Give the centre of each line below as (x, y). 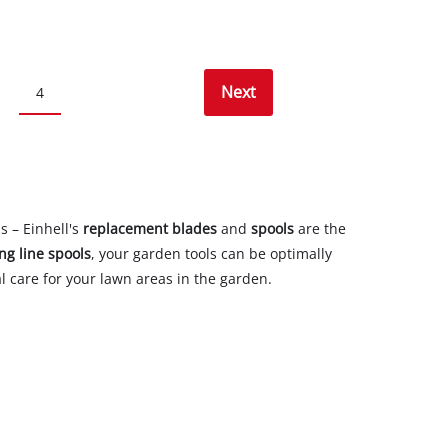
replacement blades (149, 229)
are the (321, 229)
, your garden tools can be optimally (211, 254)
